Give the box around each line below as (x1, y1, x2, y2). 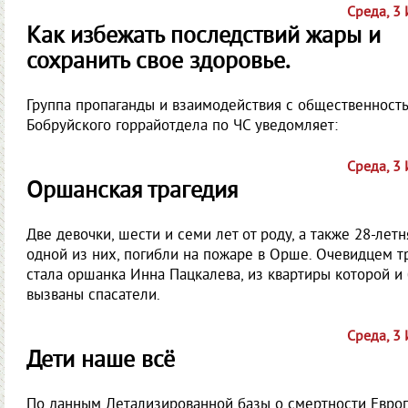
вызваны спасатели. (26, 286, 160, 306)
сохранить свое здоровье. (26, 47, 291, 77)
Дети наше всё (26, 346, 175, 376)
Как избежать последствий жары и (26, 22, 381, 52)
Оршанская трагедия (26, 177, 238, 207)
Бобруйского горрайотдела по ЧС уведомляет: (26, 117, 338, 137)
